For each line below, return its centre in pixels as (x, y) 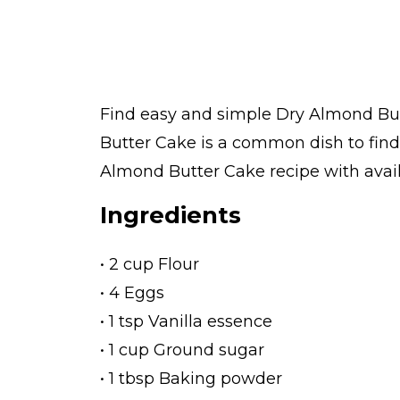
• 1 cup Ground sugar (182, 350)
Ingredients (171, 215)
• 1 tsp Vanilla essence (186, 321)
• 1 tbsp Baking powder (191, 378)
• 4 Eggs (132, 292)
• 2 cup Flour (150, 264)
